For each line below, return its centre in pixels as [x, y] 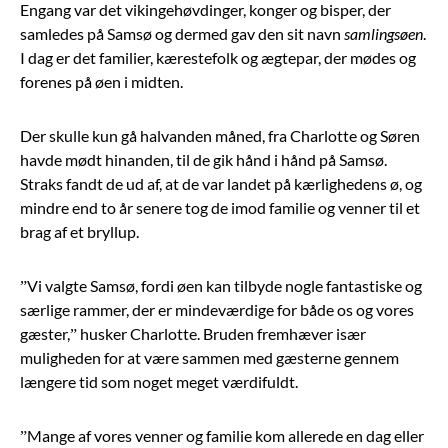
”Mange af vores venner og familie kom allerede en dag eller [222, 435]
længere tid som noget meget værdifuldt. [159, 381]
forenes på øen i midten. [101, 81]
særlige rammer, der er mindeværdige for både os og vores [217, 309]
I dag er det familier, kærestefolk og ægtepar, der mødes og [218, 57]
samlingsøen [383, 33]
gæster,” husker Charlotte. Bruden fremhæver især [193, 333]
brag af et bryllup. [79, 231]
